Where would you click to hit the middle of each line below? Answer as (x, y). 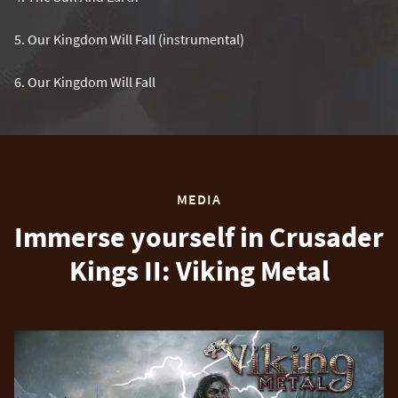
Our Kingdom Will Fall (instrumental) (135, 39)
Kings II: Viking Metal (199, 271)
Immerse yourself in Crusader (199, 237)
